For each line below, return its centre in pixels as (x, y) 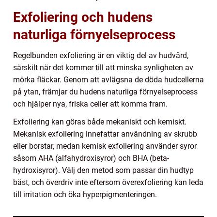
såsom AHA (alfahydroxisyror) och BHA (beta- (91, 158)
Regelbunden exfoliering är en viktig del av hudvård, (101, 56)
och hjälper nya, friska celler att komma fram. (90, 104)
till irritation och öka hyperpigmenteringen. (85, 195)
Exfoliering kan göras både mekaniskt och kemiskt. (100, 122)
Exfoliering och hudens (83, 17)
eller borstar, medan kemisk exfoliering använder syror (105, 146)
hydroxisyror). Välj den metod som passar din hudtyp (103, 170)
